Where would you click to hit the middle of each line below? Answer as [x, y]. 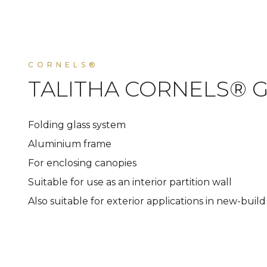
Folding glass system [77, 125]
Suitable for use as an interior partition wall [130, 182]
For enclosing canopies [82, 163]
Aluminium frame [70, 144]
